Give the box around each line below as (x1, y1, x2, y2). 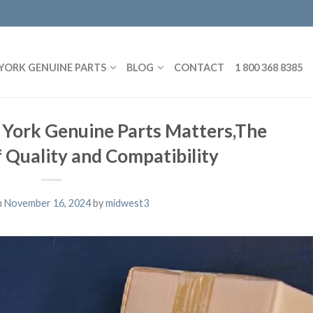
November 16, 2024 (3, 196, 91, 209)
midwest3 (105, 196, 149, 209)
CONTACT (174, 61, 224, 73)
